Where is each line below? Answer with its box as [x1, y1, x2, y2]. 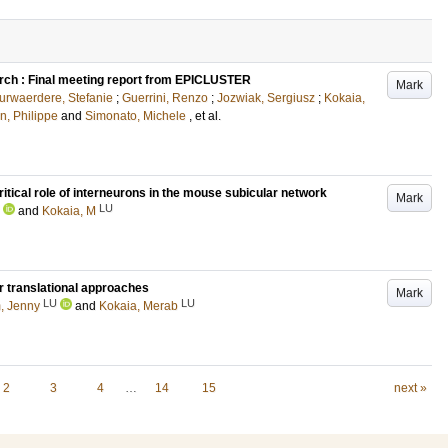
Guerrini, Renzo [122, 91, 208, 105]
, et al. [189, 109, 221, 123]
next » [393, 381, 427, 395]
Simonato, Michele [85, 109, 186, 123]
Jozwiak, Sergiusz [217, 91, 315, 105]
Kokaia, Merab [99, 299, 178, 313]
